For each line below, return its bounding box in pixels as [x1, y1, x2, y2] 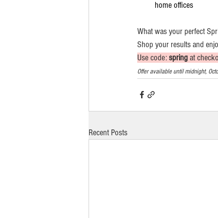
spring [169, 52, 188, 63]
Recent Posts [89, 127, 127, 138]
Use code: [137, 52, 169, 63]
